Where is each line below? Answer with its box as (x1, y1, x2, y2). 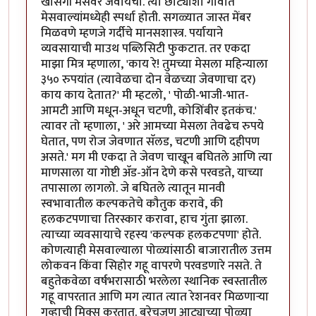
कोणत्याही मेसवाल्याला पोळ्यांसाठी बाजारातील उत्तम (41, 241, 272, 261)
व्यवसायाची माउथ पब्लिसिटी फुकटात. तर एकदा (41, 39, 250, 59)
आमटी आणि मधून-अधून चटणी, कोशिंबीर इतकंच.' (41, 101, 257, 121)
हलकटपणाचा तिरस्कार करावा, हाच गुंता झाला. (41, 209, 248, 230)
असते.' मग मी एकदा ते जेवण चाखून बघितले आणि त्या (41, 147, 272, 168)
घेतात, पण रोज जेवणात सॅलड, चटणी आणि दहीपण (41, 132, 260, 152)
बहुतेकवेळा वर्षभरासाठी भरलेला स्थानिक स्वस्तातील (41, 272, 267, 292)
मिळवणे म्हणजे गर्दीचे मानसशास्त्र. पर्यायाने (41, 23, 223, 44)
